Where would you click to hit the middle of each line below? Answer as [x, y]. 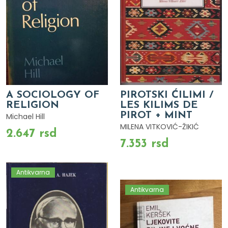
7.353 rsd [145, 144]
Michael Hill [25, 116]
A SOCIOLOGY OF [53, 95]
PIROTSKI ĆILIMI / [167, 95]
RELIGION [33, 105]
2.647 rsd [32, 134]
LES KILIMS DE [159, 105]
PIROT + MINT [156, 115]
